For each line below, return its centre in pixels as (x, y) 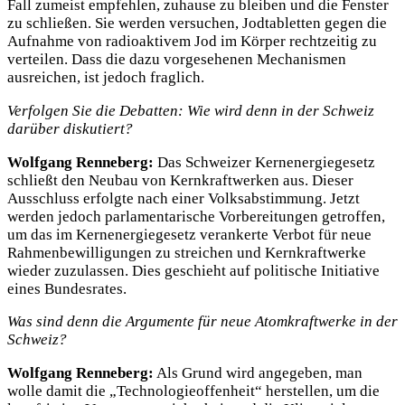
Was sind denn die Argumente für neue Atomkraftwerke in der (202, 322)
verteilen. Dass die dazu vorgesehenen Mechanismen (177, 59)
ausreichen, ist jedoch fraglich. (106, 77)
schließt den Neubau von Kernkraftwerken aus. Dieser (180, 180)
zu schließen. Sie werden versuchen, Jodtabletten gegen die (197, 23)
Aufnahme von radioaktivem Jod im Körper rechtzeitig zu (192, 41)
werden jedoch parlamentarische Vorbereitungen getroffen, (196, 216)
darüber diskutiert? (70, 128)
